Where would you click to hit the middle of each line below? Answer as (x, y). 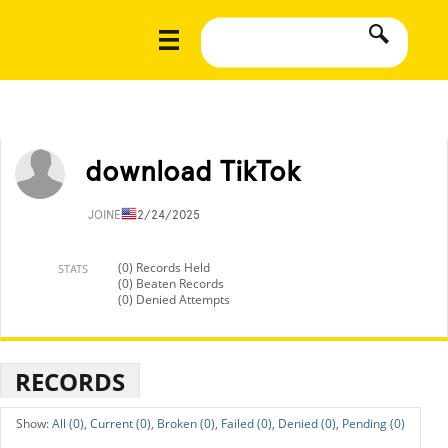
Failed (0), (248, 423)
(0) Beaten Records (171, 283)
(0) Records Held (164, 267)
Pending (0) (373, 423)
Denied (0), (308, 423)
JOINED (110, 215)
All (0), (69, 423)
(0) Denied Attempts (174, 299)
